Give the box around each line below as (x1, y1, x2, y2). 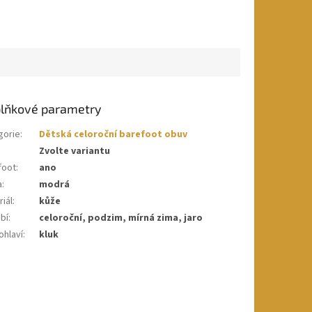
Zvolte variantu (39, 143, 111, 158)
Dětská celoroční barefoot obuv (39, 127, 188, 141)
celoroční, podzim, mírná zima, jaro (39, 210, 203, 225)
